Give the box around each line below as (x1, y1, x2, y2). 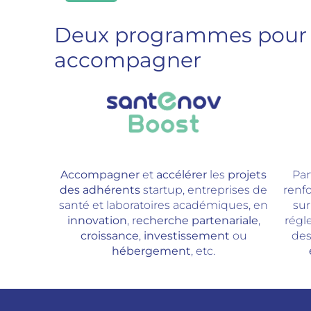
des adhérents (60, 183, 141, 196)
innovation (67, 213, 127, 227)
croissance (80, 228, 139, 242)
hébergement (112, 244, 192, 258)
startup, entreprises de (140, 183, 268, 196)
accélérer (156, 167, 210, 181)
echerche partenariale (135, 213, 258, 227)
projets (228, 167, 267, 181)
